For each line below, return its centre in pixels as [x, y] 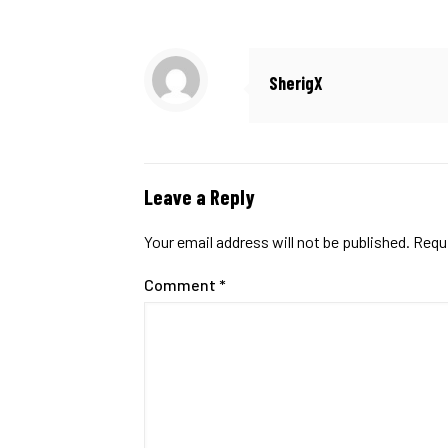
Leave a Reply [199, 196]
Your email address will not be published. [277, 241]
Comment [181, 284]
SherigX [296, 83]
